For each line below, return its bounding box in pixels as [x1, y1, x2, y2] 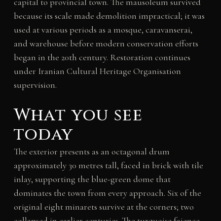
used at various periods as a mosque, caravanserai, [13, 24, 192, 36]
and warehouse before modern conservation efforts [13, 38, 198, 49]
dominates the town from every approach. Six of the [13, 187, 201, 198]
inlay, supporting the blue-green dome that [13, 174, 171, 184]
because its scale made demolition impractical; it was [13, 10, 205, 22]
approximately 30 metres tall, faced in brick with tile [13, 160, 203, 171]
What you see [13, 104, 143, 127]
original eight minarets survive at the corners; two [13, 201, 194, 212]
